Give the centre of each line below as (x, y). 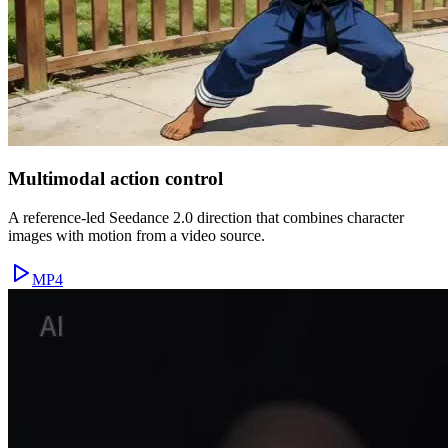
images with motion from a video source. (136, 235)
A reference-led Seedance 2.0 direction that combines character (206, 217)
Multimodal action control (115, 179)
